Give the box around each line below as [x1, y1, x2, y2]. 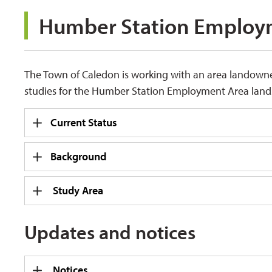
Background [50, 149, 107, 164]
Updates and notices [24, 220, 196, 245]
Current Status [50, 115, 118, 130]
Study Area [50, 183, 104, 198]
